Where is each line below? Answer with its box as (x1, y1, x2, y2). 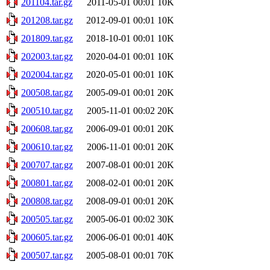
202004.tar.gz (21, 69, 73, 80)
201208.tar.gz (21, 14, 73, 25)
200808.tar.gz (21, 195, 73, 206)
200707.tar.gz (21, 159, 73, 170)
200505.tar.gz (21, 213, 73, 224)
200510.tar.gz (21, 105, 73, 116)
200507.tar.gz (21, 250, 73, 260)
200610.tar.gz (21, 141, 73, 152)
